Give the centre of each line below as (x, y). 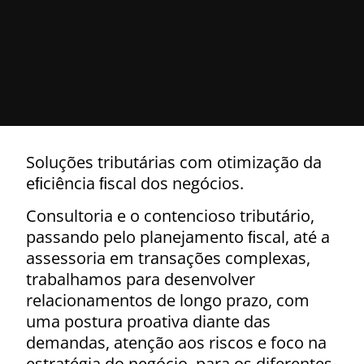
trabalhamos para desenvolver (141, 279)
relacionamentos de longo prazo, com (168, 301)
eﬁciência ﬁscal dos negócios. (137, 183)
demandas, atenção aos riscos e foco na (176, 343)
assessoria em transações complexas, (168, 258)
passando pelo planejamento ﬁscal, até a (178, 237)
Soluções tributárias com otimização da (174, 162)
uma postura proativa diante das (148, 322)
